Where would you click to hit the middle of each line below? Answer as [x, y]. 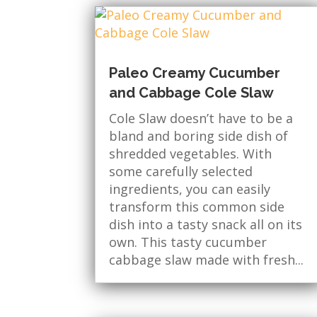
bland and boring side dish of [199, 136]
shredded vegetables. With [191, 154]
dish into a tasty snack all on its [206, 225]
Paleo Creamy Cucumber [195, 73]
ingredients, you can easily [190, 189]
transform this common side [197, 207]
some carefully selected [181, 172]
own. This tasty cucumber [188, 242]
